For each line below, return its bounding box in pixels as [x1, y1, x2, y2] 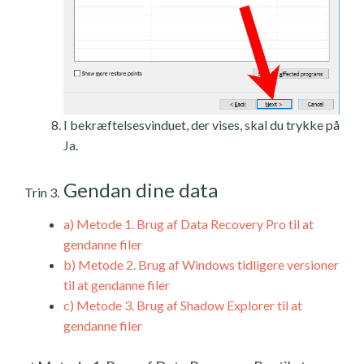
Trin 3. [24, 184, 59, 201]
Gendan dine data [59, 178, 218, 202]
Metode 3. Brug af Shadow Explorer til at [74, 297, 302, 314]
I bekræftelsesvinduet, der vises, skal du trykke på [63, 117, 340, 133]
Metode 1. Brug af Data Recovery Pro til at [74, 216, 314, 232]
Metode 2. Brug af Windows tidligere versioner [76, 257, 339, 273]
